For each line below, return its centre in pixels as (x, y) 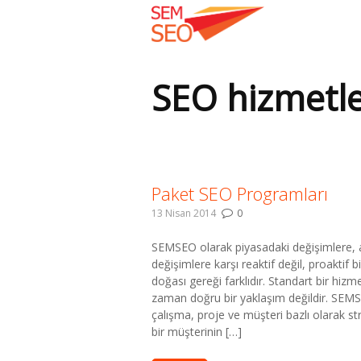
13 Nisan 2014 (184, 213)
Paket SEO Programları (240, 193)
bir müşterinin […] (197, 332)
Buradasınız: (180, 156)
